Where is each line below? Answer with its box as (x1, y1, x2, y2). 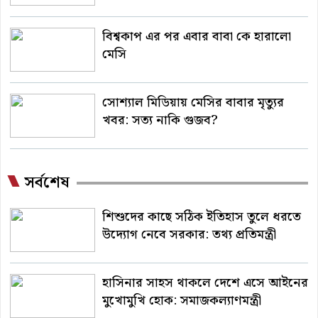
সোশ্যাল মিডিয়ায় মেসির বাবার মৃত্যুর (102, 92, 284, 114)
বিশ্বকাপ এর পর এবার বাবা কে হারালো (102, 26, 291, 48)
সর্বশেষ (24, 170, 70, 196)
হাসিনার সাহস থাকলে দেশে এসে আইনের (102, 273, 308, 294)
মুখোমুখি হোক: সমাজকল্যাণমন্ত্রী (102, 290, 261, 312)
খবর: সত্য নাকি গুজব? (102, 110, 218, 131)
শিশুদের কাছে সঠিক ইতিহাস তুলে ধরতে (102, 207, 301, 228)
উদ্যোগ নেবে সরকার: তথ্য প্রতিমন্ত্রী (102, 224, 276, 246)
